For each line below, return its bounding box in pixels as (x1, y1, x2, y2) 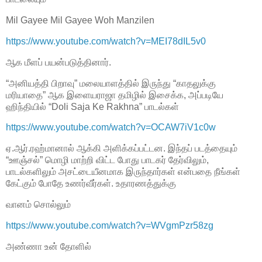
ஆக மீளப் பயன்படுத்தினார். (6, 57, 111, 67)
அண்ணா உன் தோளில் (6, 241, 91, 251)
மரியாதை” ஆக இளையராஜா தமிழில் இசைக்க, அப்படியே (6, 89, 223, 100)
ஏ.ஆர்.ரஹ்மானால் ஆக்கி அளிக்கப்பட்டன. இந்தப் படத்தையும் (6, 143, 237, 154)
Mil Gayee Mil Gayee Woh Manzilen (6, 15, 154, 26)
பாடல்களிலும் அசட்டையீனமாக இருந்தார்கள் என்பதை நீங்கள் (6, 167, 240, 177)
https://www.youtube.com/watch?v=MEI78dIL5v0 (6, 36, 206, 46)
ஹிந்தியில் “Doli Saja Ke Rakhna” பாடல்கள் (6, 101, 179, 112)
